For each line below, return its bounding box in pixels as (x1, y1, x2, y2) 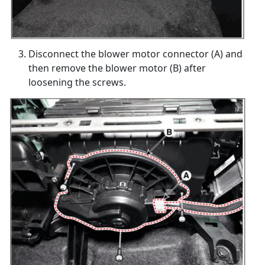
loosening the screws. (28, 76, 126, 89)
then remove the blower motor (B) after (28, 62, 206, 75)
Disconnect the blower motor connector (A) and (28, 47, 243, 61)
